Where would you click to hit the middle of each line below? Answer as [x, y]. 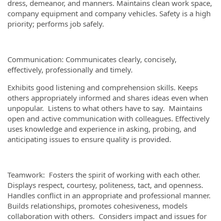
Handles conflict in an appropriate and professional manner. [109, 195]
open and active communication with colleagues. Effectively [109, 118]
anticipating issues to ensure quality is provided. [89, 139]
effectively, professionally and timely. [72, 70]
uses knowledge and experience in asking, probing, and [102, 129]
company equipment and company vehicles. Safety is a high [109, 13]
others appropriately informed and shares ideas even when [108, 98]
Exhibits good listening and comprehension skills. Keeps [103, 87]
